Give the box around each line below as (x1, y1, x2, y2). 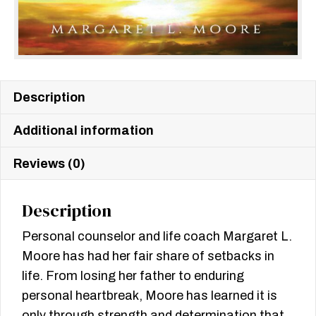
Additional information (13, 123, 154, 138)
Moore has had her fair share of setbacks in (22, 249, 274, 264)
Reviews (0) (13, 157, 85, 171)
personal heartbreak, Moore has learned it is (22, 288, 277, 303)
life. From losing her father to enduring (22, 269, 244, 284)
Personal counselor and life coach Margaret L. (22, 229, 292, 244)
